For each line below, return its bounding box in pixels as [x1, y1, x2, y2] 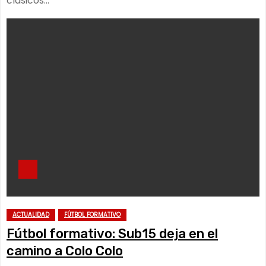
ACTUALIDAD [12, 210, 49, 219]
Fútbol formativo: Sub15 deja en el [7, 226, 218, 242]
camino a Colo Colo [7, 243, 123, 259]
